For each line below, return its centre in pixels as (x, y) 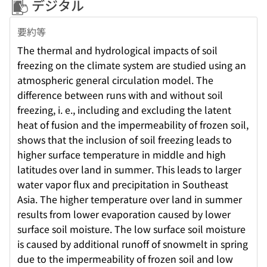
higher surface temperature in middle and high (122, 155)
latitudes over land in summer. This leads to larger (129, 170)
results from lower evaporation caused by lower (124, 214)
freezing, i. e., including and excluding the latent (124, 110)
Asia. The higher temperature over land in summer (130, 199)
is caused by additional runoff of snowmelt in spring (133, 244)
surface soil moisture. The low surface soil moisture (131, 229)
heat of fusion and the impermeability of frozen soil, (133, 125)
